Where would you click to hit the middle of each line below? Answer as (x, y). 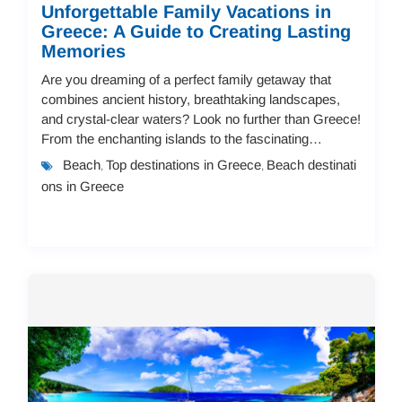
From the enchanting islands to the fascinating (175, 138)
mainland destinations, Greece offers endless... (178, 158)
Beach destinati (311, 164)
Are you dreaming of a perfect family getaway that (186, 79)
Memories (83, 51)
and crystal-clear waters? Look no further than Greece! (201, 118)
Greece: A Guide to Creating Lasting (196, 31)
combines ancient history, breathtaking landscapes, (190, 99)
